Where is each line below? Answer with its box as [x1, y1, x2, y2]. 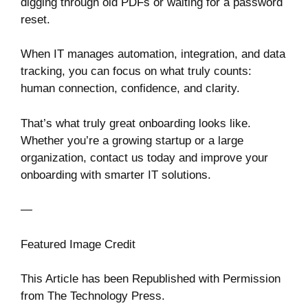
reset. [21, 12, 50, 26]
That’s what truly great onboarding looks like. [21, 116, 251, 130]
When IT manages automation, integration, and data [21, 47, 285, 60]
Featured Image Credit [21, 237, 135, 251]
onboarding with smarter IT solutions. [21, 168, 214, 181]
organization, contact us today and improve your [21, 151, 268, 164]
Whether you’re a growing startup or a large [21, 133, 243, 147]
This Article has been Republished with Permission [21, 272, 280, 285]
